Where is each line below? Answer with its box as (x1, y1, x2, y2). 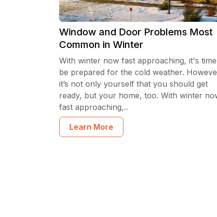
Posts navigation (59, 152, 185, 170)
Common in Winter (59, 39, 143, 50)
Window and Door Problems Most (59, 26, 213, 38)
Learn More (69, 122, 113, 132)
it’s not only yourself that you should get (59, 79, 208, 89)
